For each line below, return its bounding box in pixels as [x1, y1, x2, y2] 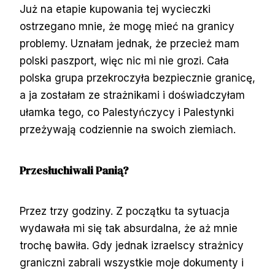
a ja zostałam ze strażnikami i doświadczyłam [20, 88, 245, 101]
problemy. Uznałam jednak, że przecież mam [20, 37, 239, 50]
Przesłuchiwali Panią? [20, 162, 128, 178]
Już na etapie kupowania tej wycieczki [20, 2, 211, 15]
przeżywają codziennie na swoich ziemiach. [20, 123, 236, 136]
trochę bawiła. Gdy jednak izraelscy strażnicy [20, 239, 244, 252]
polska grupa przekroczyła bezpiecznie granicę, [20, 71, 255, 84]
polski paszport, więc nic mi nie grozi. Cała [20, 54, 229, 67]
